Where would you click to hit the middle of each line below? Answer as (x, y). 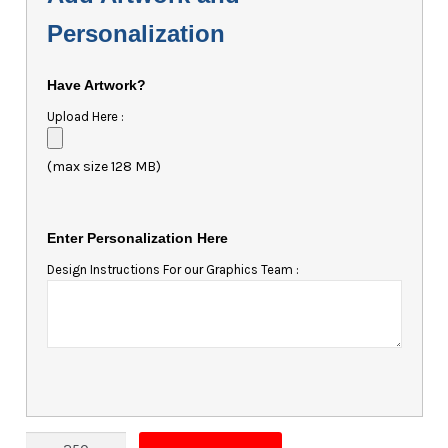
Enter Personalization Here (137, 237)
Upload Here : (85, 117)
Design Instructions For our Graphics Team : (172, 269)
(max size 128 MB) (103, 167)
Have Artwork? (96, 85)
